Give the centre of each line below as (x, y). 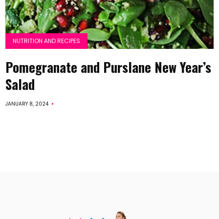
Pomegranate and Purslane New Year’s (109, 67)
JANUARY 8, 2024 (27, 104)
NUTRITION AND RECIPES (47, 41)
